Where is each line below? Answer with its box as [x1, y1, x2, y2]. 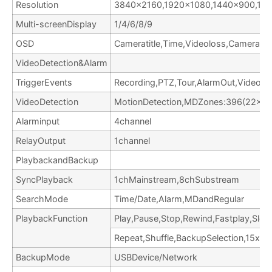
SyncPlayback [16, 174, 73, 185]
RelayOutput [16, 135, 66, 146]
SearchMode [16, 194, 68, 205]
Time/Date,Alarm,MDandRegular [114, 194, 244, 205]
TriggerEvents [16, 77, 72, 88]
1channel [114, 135, 150, 146]
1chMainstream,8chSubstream [114, 174, 239, 185]
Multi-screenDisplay [16, 19, 97, 30]
